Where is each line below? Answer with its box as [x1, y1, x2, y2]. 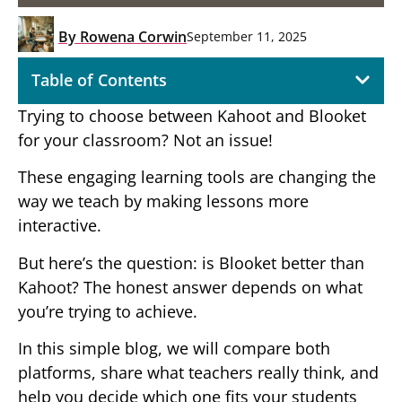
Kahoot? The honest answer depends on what [18, 275, 363, 298]
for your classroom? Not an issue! [18, 128, 273, 151]
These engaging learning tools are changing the [18, 166, 376, 188]
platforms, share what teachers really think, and [18, 362, 379, 384]
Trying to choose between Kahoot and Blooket [18, 104, 366, 127]
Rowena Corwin [76, 26, 187, 47]
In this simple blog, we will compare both [18, 337, 330, 360]
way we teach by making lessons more [18, 190, 309, 213]
